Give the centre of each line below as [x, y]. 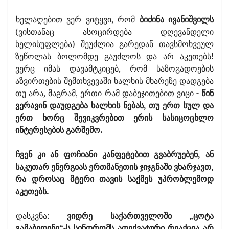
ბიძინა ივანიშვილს [177, 19]
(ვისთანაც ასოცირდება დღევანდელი [114, 31]
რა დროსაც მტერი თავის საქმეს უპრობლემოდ [114, 179]
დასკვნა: [42, 215]
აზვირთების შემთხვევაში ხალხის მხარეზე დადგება [114, 81]
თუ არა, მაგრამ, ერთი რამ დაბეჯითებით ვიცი [106, 93]
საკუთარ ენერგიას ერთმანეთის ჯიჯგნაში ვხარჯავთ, [114, 166]
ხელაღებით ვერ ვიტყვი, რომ [78, 19]
